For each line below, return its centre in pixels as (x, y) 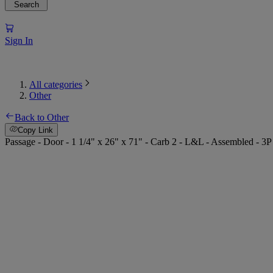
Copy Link (36, 130)
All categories (56, 84)
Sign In (19, 40)
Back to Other (42, 117)
